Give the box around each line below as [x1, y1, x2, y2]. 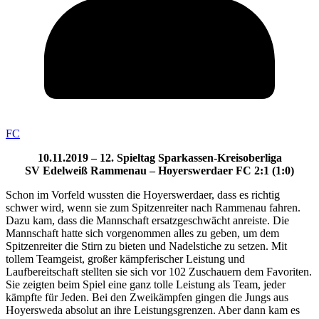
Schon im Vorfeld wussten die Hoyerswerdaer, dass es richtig [6, 189, 280, 202]
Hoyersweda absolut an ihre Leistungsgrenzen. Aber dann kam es [6, 304, 300, 317]
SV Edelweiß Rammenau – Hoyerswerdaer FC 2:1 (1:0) [25, 164, 294, 177]
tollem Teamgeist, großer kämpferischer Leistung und [6, 253, 245, 266]
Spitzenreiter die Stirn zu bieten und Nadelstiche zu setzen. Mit [6, 240, 287, 253]
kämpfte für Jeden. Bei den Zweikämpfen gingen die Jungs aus [6, 291, 288, 304]
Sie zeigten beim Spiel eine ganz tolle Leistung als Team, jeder [6, 278, 286, 291]
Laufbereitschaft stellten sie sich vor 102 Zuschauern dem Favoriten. [6, 266, 312, 278]
